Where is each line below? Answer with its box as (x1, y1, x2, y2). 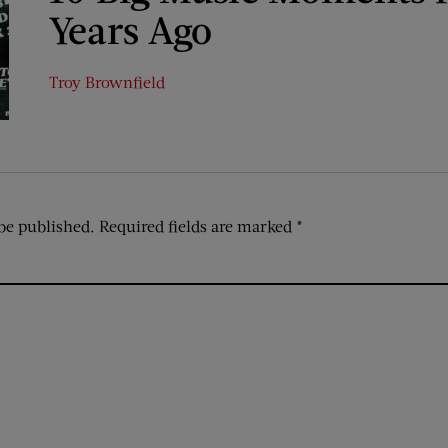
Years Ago (49, 6, 212, 52)
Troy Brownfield (49, 72, 165, 91)
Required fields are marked (99, 216, 296, 235)
